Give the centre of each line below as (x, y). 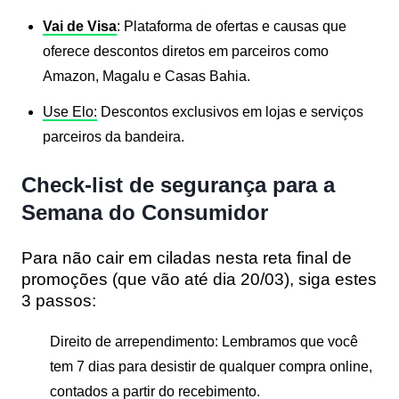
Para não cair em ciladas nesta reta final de (187, 257)
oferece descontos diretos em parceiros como (186, 51)
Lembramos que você (288, 341)
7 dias (96, 366)
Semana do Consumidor (145, 212)
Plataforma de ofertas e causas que (233, 26)
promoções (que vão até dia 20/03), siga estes (199, 279)
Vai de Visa (80, 26)
